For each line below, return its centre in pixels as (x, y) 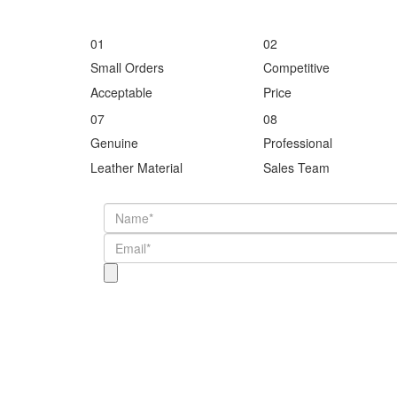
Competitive (296, 68)
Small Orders (127, 68)
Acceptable (121, 93)
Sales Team (296, 168)
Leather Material (136, 168)
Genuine (114, 143)
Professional (298, 143)
